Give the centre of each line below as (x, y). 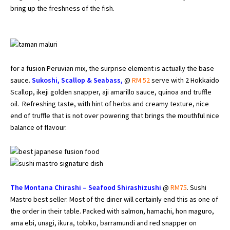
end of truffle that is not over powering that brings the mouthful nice (115, 115)
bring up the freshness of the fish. (62, 8)
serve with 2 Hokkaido (185, 80)
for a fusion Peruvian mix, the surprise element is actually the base (112, 68)
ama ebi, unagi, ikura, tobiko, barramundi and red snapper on (103, 223)
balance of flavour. (39, 127)
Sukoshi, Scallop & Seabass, (78, 80)
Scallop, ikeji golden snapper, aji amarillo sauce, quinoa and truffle (111, 92)
